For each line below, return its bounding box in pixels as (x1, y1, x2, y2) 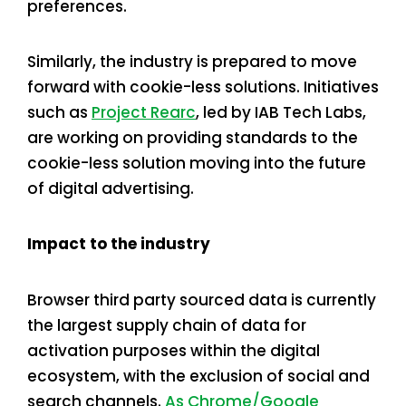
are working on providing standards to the (27, 127, 358, 150)
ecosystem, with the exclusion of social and (27, 364, 370, 387)
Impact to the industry (27, 233, 210, 256)
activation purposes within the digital (27, 339, 320, 362)
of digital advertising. (27, 178, 194, 200)
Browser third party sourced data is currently (27, 288, 376, 311)
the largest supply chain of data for (27, 314, 306, 336)
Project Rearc (92, 101, 196, 124)
